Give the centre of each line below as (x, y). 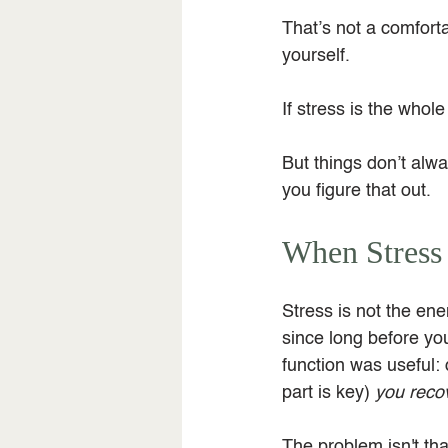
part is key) (328, 393)
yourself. (316, 56)
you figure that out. (356, 191)
